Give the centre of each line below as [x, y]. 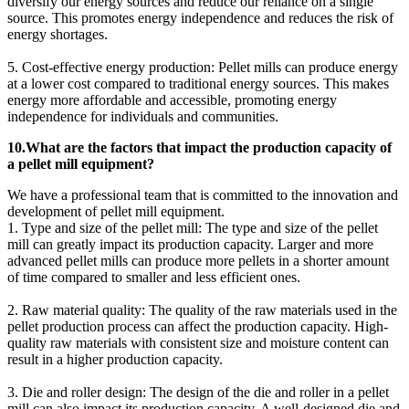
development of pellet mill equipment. [116, 211]
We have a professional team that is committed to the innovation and [203, 194]
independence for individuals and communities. [143, 116]
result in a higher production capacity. [115, 359]
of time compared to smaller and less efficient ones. [154, 277]
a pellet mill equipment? [81, 163]
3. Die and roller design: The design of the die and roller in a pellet [198, 392]
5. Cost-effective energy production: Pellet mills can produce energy [203, 67]
